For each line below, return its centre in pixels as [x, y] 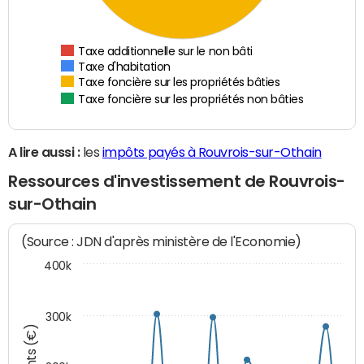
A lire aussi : [44, 152]
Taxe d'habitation [125, 67]
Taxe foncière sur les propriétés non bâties [191, 100]
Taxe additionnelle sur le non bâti [166, 52]
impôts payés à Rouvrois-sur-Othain [212, 152]
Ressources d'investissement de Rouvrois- [177, 182]
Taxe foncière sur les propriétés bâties [179, 83]
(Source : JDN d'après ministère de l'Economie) [162, 241]
